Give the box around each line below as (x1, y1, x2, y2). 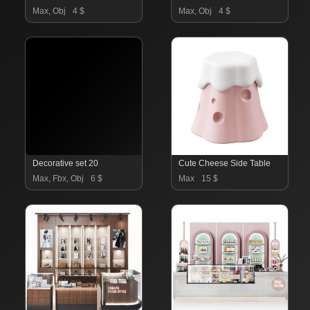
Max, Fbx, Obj (33, 174, 84, 183)
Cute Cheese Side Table (179, 158, 271, 168)
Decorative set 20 (33, 158, 98, 168)
